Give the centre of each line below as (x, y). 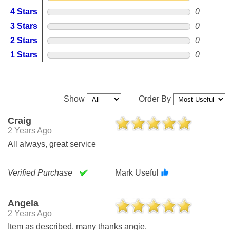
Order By (156, 99)
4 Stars (24, 11)
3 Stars (24, 26)
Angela (23, 203)
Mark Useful (138, 172)
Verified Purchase (40, 172)
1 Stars (24, 54)
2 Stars (24, 40)
